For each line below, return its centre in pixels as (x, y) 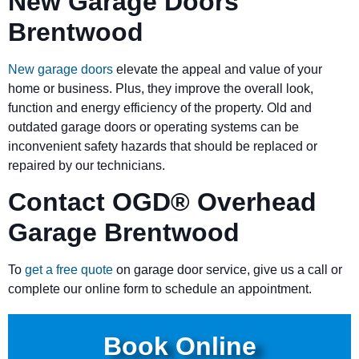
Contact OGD (89, 202)
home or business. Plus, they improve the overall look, (161, 88)
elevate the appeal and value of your (218, 69)
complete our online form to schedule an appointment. (160, 289)
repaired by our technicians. (87, 165)
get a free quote (69, 270)
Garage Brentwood (124, 233)
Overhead (253, 202)
